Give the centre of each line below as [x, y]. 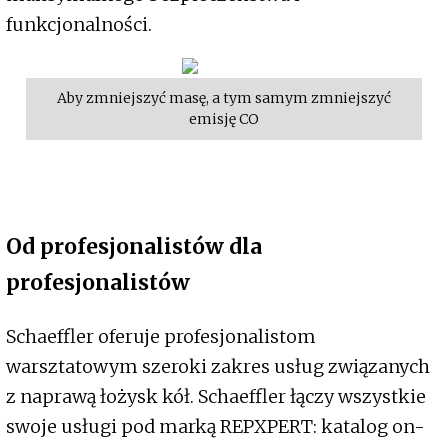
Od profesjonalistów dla [134, 246]
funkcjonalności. [79, 24]
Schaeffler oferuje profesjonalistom [161, 336]
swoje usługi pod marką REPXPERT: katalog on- [215, 426]
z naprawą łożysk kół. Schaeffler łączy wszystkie [216, 396]
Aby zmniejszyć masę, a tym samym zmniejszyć [224, 97]
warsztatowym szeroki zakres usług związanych [218, 366]
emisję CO [224, 118]
